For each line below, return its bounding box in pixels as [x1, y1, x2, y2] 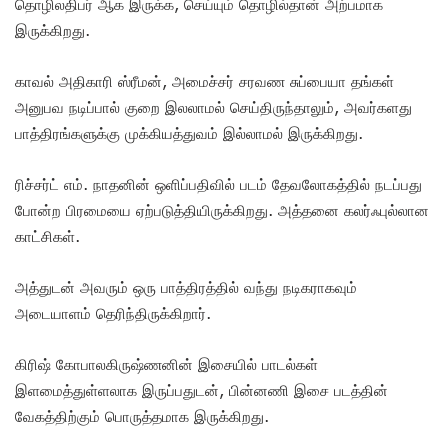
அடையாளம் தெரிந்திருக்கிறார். [15, 303, 211, 322]
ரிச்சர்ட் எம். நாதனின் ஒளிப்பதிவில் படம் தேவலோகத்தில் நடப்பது [15, 174, 422, 193]
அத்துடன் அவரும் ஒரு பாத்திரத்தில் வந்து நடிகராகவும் [15, 277, 357, 296]
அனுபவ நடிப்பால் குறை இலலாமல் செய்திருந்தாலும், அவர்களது [15, 97, 412, 116]
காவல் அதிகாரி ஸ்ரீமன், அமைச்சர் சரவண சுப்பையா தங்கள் [15, 71, 394, 90]
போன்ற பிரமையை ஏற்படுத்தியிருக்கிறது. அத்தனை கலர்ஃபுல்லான [15, 200, 429, 219]
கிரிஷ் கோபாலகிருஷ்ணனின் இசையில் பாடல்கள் [15, 354, 318, 373]
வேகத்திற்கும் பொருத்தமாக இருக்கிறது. [15, 406, 269, 425]
